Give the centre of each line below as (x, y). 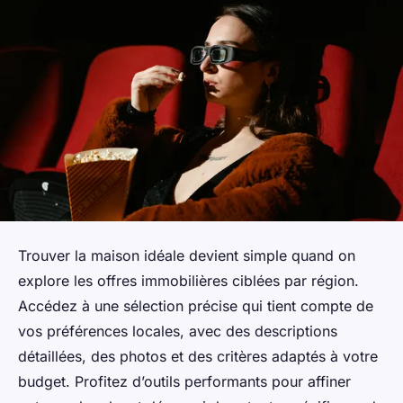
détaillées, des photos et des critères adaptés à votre (198, 356)
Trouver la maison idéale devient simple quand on (187, 255)
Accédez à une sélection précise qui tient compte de (196, 305)
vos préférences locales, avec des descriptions (178, 331)
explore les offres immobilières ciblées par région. (188, 280)
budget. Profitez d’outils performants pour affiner (184, 381)
